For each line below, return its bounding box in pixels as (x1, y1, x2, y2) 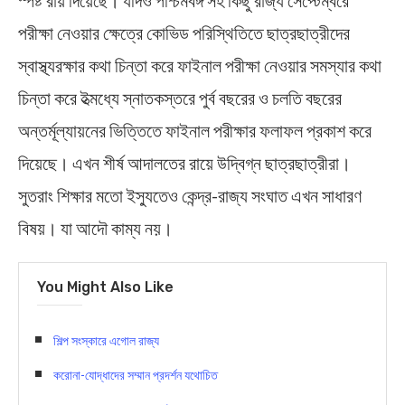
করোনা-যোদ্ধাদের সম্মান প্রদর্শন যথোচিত (53, 366, 218, 382)
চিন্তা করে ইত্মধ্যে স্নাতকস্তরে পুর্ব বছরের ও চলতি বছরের (18, 86, 342, 108)
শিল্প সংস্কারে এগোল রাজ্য (53, 332, 159, 348)
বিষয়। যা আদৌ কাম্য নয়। (18, 216, 173, 239)
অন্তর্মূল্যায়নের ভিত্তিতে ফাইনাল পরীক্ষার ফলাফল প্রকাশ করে (18, 118, 372, 141)
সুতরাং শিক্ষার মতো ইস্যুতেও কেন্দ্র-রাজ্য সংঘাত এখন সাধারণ (18, 184, 362, 206)
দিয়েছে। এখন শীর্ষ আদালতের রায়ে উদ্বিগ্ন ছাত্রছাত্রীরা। (18, 151, 351, 174)
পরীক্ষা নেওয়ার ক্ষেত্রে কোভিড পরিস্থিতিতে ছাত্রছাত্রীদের (18, 21, 350, 43)
